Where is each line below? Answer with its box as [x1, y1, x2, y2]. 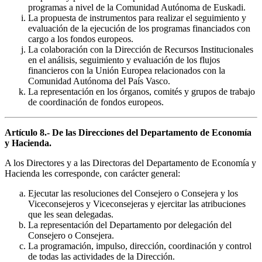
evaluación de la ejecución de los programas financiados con [28, 23, 250, 33]
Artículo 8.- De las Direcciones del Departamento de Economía [5, 127, 251, 137]
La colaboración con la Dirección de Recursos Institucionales [28, 44, 253, 54]
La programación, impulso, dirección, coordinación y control [28, 240, 251, 251]
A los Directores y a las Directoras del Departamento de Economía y [5, 157, 256, 168]
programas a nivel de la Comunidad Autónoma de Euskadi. [28, 2, 246, 12]
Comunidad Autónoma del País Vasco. [28, 75, 170, 86]
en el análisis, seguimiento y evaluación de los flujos [28, 54, 220, 65]
